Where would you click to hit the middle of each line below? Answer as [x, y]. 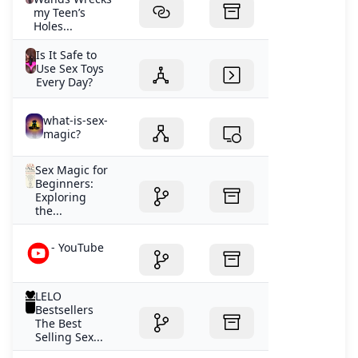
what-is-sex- [76, 120]
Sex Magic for [71, 169]
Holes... [54, 26]
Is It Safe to [66, 54]
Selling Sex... [70, 336]
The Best [59, 323]
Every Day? [64, 82]
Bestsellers [65, 309]
